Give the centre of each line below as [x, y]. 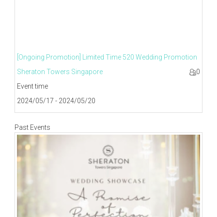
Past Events [32, 127]
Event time [32, 86]
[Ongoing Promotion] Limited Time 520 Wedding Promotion [107, 57]
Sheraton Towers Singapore [60, 71]
